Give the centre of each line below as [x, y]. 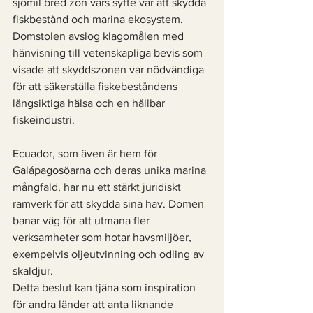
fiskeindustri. [44, 120]
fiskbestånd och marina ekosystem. [99, 19]
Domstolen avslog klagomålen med [100, 36]
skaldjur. [33, 271]
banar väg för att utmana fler [82, 220]
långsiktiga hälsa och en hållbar [90, 103]
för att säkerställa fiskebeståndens [96, 86]
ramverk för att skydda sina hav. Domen [110, 204]
